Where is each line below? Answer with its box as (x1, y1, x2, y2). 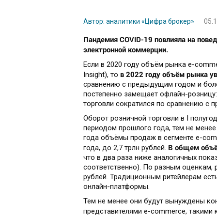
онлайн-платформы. (83, 182, 152, 191)
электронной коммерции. (83, 45, 168, 55)
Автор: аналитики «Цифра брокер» (83, 17, 194, 26)
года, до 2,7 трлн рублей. (83, 143, 168, 153)
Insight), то (83, 70, 120, 79)
